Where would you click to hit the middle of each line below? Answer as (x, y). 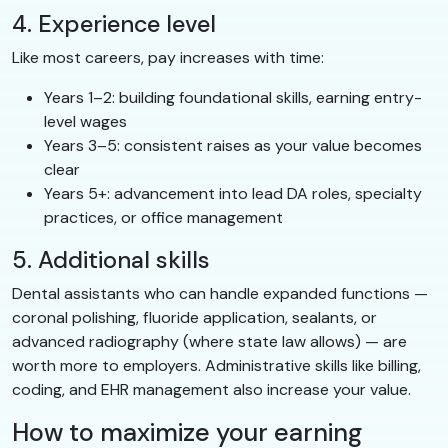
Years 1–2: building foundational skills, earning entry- (233, 98)
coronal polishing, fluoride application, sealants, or (194, 318)
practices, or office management (163, 218)
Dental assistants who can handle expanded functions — (220, 294)
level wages (85, 122)
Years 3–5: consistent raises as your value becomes (233, 146)
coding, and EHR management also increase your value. (211, 390)
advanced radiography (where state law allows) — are (209, 342)
